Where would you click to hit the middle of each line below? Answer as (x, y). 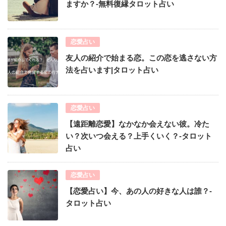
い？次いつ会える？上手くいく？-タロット (139, 136)
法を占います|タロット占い (112, 70)
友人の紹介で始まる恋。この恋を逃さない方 (141, 58)
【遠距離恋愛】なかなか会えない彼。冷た (137, 124)
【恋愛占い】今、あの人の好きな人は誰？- (139, 191)
